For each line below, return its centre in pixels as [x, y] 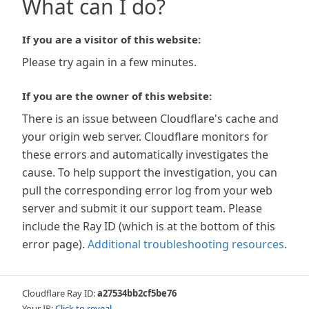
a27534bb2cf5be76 [137, 293]
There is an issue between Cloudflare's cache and [150, 119]
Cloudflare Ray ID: [60, 293]
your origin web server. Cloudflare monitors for [145, 137]
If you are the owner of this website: [117, 96]
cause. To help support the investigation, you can [150, 172]
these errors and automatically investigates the [145, 154]
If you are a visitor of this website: [111, 39]
